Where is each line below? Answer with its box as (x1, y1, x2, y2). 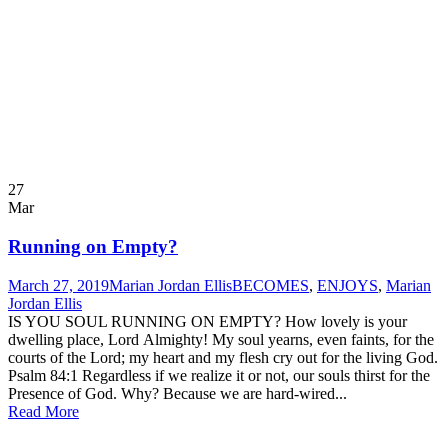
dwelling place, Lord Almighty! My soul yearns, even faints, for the (8, 330, 434, 348)
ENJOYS (317, 276, 378, 294)
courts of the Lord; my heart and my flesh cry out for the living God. (8, 348, 438, 366)
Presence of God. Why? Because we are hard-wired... (8, 384, 347, 402)
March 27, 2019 (8, 276, 109, 294)
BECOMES (232, 276, 309, 294)
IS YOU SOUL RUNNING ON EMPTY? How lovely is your (8, 312, 407, 330)
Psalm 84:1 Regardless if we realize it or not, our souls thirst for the (8, 366, 430, 384)
